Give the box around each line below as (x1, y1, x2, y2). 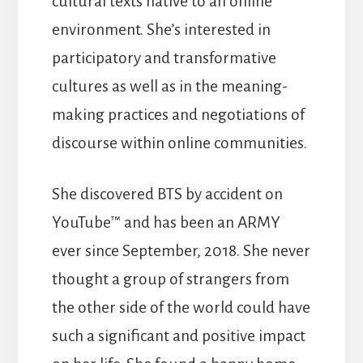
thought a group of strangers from (51, 270, 289, 288)
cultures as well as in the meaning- (51, 77, 288, 95)
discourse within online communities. (51, 134, 307, 152)
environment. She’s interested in (51, 20, 271, 38)
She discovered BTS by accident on (51, 185, 283, 203)
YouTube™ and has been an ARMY (51, 213, 280, 231)
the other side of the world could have (51, 298, 310, 316)
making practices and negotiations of (51, 105, 305, 123)
